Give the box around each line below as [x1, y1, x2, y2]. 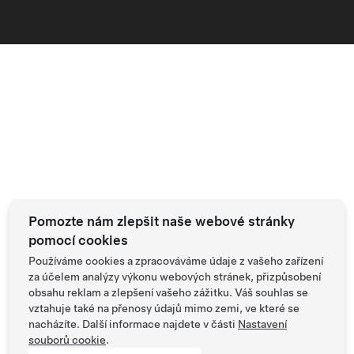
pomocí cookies [28, 232, 128, 248]
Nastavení [238, 318, 287, 330]
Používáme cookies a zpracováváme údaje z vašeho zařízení [28, 254, 323, 267]
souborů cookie [28, 333, 106, 346]
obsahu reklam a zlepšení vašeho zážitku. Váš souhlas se [28, 286, 308, 299]
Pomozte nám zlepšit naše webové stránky [28, 213, 295, 229]
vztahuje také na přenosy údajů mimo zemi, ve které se [28, 302, 299, 314]
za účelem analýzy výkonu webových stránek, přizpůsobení [28, 270, 321, 283]
